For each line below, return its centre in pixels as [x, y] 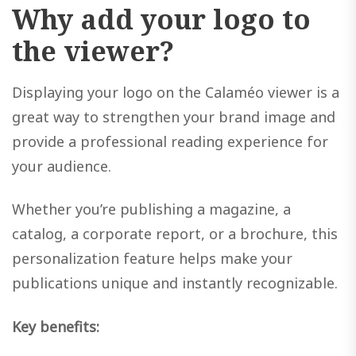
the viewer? [93, 50]
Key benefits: [56, 326]
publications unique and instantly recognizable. [175, 283]
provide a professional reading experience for [170, 141]
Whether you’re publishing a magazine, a [151, 209]
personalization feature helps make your [152, 259]
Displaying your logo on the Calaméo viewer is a [176, 92]
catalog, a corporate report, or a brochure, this [175, 234]
